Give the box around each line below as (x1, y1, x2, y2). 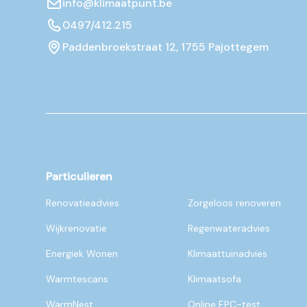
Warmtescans (46, 273, 109, 286)
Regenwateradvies (188, 222, 271, 235)
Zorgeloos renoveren (188, 197, 282, 210)
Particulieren (46, 169, 113, 184)
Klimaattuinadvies (188, 247, 268, 260)
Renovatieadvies (46, 197, 120, 210)
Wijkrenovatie (46, 222, 108, 235)
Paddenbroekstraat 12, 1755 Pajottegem (62, 40, 269, 55)
